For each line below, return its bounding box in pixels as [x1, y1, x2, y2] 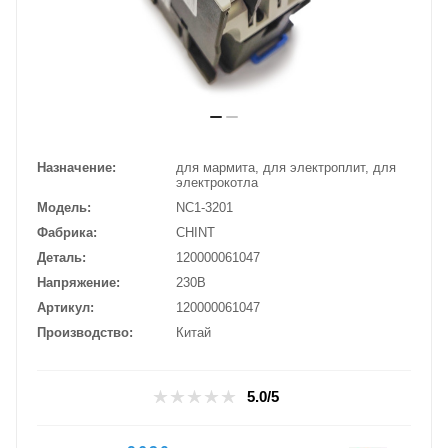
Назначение [37, 160, 112, 176]
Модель [37, 200, 87, 216]
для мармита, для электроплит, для [176, 160, 396, 176]
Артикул [37, 300, 90, 316]
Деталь [37, 250, 82, 266]
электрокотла [176, 175, 258, 191]
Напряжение [37, 275, 116, 291]
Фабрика [37, 225, 93, 241]
